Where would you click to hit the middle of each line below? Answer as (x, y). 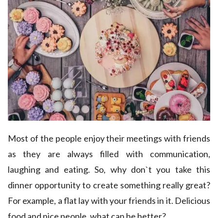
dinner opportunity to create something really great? (109, 185)
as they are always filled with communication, (109, 154)
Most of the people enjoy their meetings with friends (109, 138)
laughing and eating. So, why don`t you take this (109, 170)
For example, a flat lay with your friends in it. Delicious (109, 201)
